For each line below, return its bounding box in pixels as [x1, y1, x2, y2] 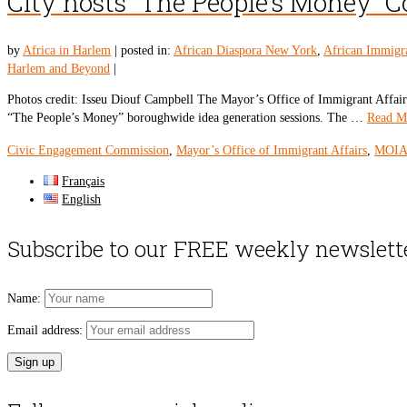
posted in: [121, 44, 174, 57]
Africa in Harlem [23, 44, 111, 57]
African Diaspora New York [174, 44, 317, 57]
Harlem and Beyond [7, 62, 110, 75]
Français [62, 174, 105, 188]
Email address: [7, 323, 86, 337]
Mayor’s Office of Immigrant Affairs [176, 144, 367, 157]
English [62, 193, 102, 206]
